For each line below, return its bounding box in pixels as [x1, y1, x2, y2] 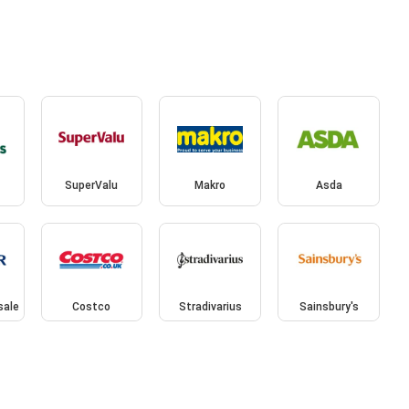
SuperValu [65, 179, 119, 193]
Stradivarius [178, 299, 242, 313]
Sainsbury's [299, 299, 359, 313]
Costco [72, 299, 111, 313]
